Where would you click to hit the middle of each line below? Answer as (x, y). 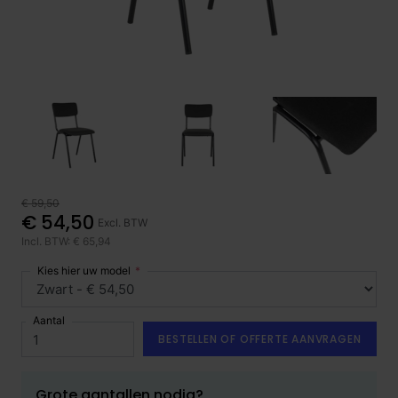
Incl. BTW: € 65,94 (66, 242)
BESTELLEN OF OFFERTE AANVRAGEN (260, 338)
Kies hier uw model (84, 270)
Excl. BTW (123, 222)
